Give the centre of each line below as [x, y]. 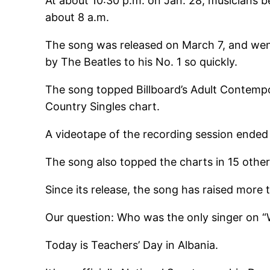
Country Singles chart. [103, 107]
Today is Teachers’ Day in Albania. [132, 245]
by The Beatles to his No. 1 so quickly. [142, 62]
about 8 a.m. [77, 17]
